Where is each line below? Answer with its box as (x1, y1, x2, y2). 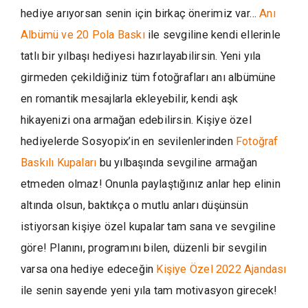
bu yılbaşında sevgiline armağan (96, 156, 257, 169)
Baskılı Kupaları (21, 156, 97, 169)
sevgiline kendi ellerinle (162, 28, 281, 41)
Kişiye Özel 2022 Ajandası (156, 263, 287, 276)
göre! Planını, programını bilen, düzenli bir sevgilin (21, 241, 267, 254)
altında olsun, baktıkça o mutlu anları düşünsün (21, 199, 248, 212)
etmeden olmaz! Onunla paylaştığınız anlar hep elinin (21, 177, 280, 190)
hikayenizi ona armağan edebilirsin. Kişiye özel (21, 113, 252, 126)
